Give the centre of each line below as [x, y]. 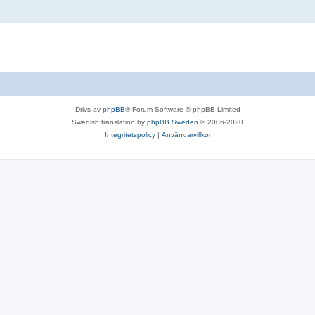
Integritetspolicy [130, 135]
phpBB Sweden [173, 122]
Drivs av [89, 110]
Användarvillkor [186, 135]
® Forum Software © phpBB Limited [182, 110]
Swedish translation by [109, 122]
